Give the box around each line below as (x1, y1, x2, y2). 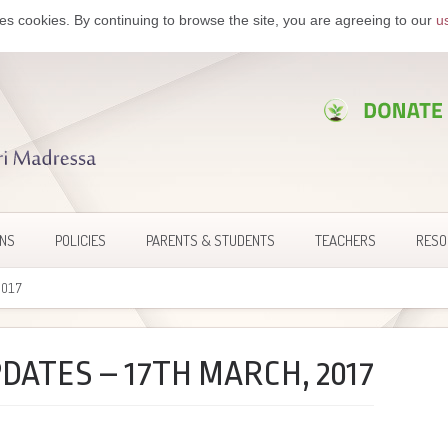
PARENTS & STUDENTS (146, 230, 275, 250)
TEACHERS (315, 230, 376, 250)
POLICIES (55, 230, 106, 250)
